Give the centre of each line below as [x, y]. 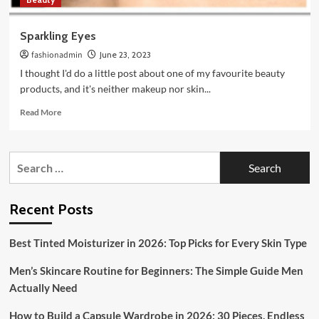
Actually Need [43, 288]
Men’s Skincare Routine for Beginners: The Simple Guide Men [156, 271]
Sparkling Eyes [58, 36]
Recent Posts [51, 210]
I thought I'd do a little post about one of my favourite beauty [152, 73]
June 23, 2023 [125, 55]
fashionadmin [57, 56]
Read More [40, 113]
